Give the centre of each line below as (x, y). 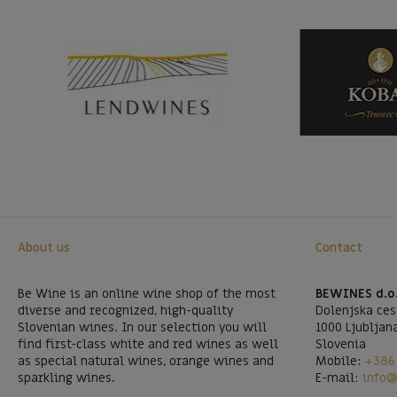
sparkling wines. (68, 378)
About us (44, 248)
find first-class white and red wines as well (148, 344)
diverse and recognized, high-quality (125, 311)
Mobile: (340, 361)
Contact (339, 248)
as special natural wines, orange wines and (146, 361)
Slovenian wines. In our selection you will (142, 327)
